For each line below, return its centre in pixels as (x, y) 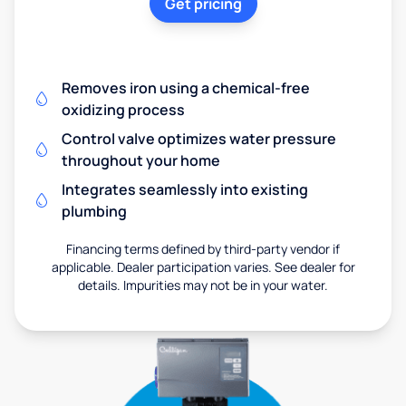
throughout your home (141, 160)
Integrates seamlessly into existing (185, 189)
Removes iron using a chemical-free (186, 87)
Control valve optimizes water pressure (199, 138)
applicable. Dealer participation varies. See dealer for (203, 266)
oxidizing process (123, 109)
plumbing (94, 211)
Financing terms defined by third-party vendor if (203, 248)
